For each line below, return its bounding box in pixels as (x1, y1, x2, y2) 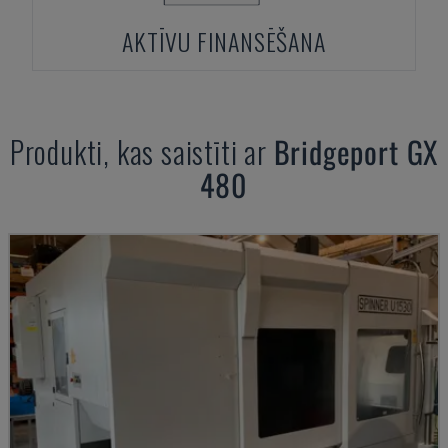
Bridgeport (273, 129, 399, 174)
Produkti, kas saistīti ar (9, 129, 274, 174)
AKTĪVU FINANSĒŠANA (122, 23, 326, 59)
